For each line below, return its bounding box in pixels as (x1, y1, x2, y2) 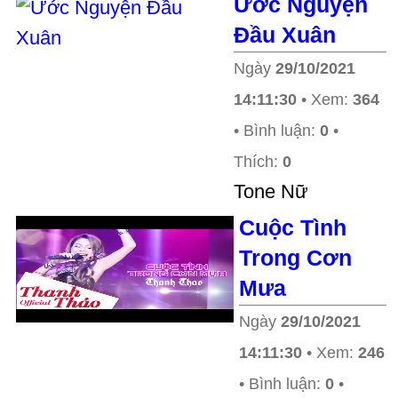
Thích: (234, 153, 283, 171)
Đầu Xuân (234, 22, 336, 47)
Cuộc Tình (239, 215, 346, 240)
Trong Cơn (239, 245, 352, 270)
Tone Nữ (234, 180, 308, 203)
